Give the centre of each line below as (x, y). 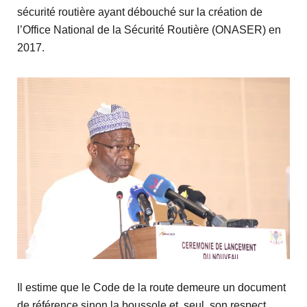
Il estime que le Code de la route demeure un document (151, 288)
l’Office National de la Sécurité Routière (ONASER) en (149, 30)
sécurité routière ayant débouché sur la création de (140, 12)
